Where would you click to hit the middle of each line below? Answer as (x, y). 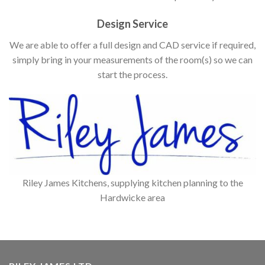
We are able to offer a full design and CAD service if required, (132, 45)
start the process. (132, 75)
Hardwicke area (132, 198)
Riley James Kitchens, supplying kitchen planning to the (132, 183)
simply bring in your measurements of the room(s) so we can (132, 60)
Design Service (132, 24)
